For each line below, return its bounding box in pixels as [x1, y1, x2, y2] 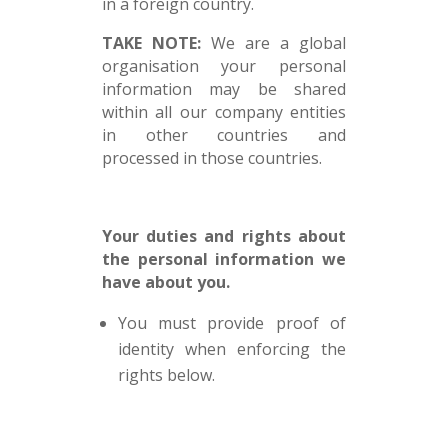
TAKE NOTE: [101, 32, 201, 54]
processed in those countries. [101, 147, 322, 169]
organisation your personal [101, 55, 347, 77]
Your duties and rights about [101, 225, 347, 247]
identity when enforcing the [117, 338, 347, 360]
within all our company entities [101, 101, 347, 123]
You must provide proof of [117, 312, 347, 334]
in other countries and [101, 124, 347, 146]
